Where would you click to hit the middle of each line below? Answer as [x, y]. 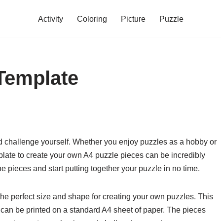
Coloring [92, 19]
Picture [133, 19]
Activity [50, 19]
